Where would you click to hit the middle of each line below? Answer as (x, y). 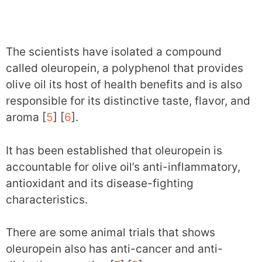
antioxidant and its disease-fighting (100, 183)
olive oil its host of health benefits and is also (124, 85)
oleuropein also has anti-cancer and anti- (114, 249)
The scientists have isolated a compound (114, 52)
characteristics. (47, 199)
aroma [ (26, 117)
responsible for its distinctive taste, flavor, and (128, 101)
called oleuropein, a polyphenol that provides (125, 68)
